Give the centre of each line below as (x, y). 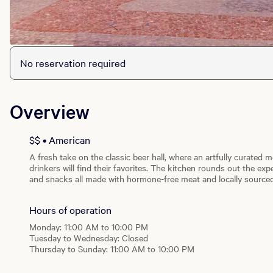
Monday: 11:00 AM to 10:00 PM (89, 227)
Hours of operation (70, 210)
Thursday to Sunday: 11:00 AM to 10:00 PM (112, 249)
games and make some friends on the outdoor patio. (129, 190)
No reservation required (73, 63)
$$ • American (60, 140)
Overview (50, 112)
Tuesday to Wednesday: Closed (89, 238)
